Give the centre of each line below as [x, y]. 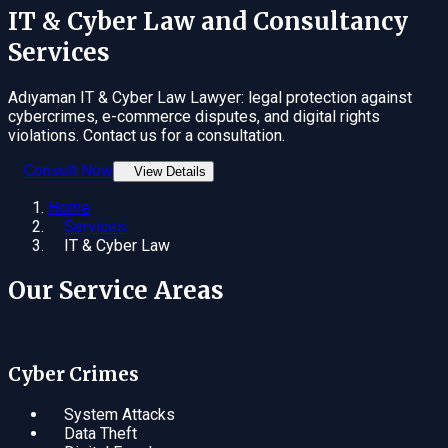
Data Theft [100, 434]
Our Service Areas [116, 290]
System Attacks [119, 415]
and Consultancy [304, 21]
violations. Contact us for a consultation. [146, 135]
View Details [170, 171]
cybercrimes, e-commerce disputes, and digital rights [194, 116]
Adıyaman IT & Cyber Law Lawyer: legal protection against [210, 97]
